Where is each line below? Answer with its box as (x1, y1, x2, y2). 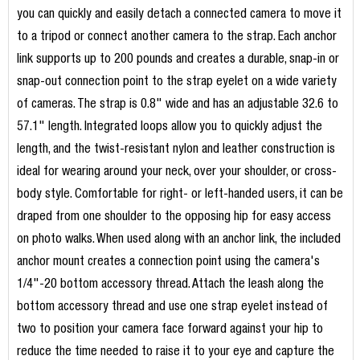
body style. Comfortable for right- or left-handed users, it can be (16, 189, 343, 202)
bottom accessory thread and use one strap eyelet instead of (16, 301, 328, 315)
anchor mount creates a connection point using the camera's (16, 256, 320, 270)
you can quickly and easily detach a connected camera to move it (16, 9, 342, 22)
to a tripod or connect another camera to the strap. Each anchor (16, 31, 337, 45)
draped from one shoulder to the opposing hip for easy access (16, 211, 331, 225)
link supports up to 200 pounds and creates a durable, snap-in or (16, 54, 339, 67)
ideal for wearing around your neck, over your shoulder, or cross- (16, 166, 337, 180)
